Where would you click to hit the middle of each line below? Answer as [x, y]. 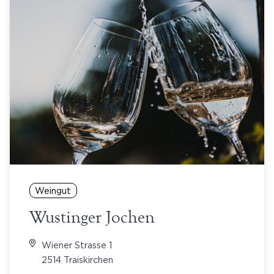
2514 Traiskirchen [77, 259]
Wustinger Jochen [92, 217]
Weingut [53, 190]
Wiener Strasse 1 [77, 245]
